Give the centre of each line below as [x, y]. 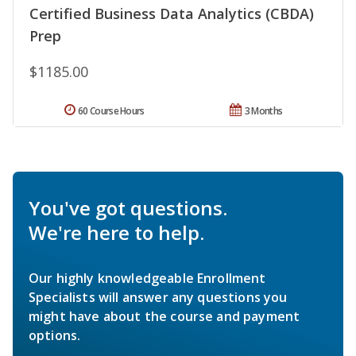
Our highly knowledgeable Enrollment [147, 279]
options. [55, 336]
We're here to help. [116, 233]
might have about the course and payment [164, 317]
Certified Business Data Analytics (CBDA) [172, 14]
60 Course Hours [111, 111]
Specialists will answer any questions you [158, 298]
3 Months [263, 111]
